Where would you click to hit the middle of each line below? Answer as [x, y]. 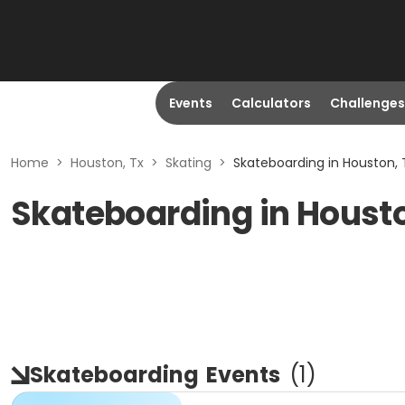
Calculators [271, 103]
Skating [188, 163]
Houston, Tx [107, 163]
